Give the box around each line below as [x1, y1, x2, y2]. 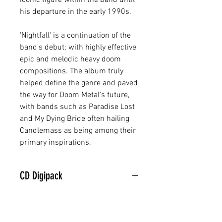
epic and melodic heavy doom [20, 55, 121, 64]
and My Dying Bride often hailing [20, 114, 129, 124]
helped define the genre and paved [20, 78, 138, 88]
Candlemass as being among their [20, 126, 136, 136]
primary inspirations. [20, 138, 91, 148]
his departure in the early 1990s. [20, 7, 131, 17]
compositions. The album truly [20, 66, 123, 76]
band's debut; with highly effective [20, 43, 136, 53]
